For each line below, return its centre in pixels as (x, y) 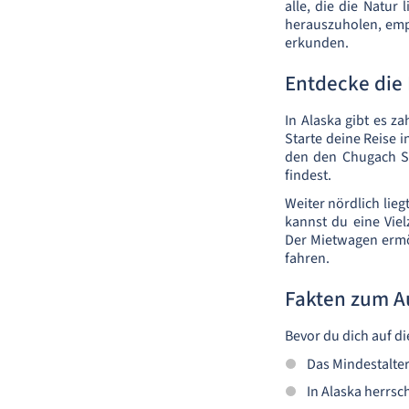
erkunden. (317, 43)
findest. (308, 175)
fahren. (307, 258)
